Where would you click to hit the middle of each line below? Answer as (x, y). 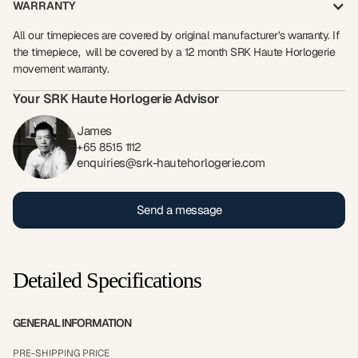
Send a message (179, 210)
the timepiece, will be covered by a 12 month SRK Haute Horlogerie (174, 52)
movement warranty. (61, 69)
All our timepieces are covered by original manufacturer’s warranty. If (176, 35)
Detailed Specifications (107, 280)
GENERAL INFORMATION (72, 323)
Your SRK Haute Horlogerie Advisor (116, 99)
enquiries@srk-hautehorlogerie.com (171, 163)
